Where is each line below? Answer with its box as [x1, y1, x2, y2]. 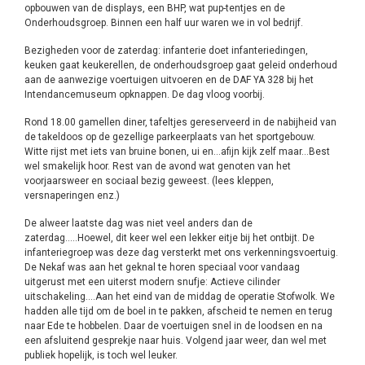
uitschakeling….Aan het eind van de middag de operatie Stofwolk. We [24, 291, 335, 302]
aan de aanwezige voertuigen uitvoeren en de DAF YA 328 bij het [24, 74, 314, 86]
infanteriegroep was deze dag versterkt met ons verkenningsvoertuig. [24, 247, 338, 258]
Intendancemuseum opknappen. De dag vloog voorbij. [24, 89, 265, 100]
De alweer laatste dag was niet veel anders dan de [24, 218, 253, 229]
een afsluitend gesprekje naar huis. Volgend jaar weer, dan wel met [24, 335, 327, 346]
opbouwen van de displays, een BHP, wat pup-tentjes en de [24, 2, 285, 14]
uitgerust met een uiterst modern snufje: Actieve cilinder [24, 276, 280, 288]
